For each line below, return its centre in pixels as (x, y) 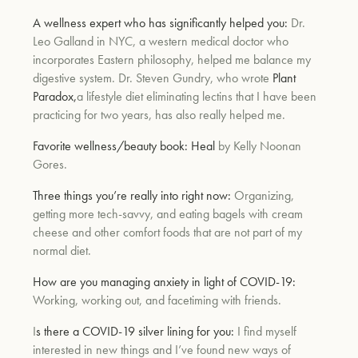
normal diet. (62, 250)
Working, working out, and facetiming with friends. (157, 300)
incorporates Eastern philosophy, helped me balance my (172, 59)
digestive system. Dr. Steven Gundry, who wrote (153, 78)
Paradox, (55, 96)
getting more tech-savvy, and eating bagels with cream (168, 213)
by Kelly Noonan (260, 145)
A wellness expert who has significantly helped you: (162, 22)
